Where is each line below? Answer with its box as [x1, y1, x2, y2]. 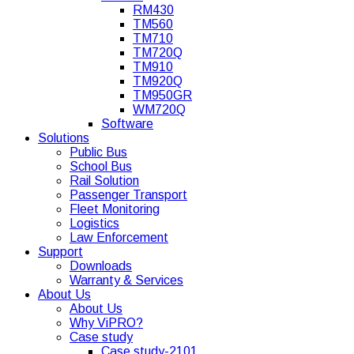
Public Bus [70, 145, 127, 160]
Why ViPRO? [70, 316, 143, 330]
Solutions [38, 131, 89, 145]
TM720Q [133, 46, 183, 60]
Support [38, 245, 83, 259]
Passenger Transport [70, 188, 187, 202]
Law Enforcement [70, 231, 168, 245]
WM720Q [133, 103, 186, 117]
